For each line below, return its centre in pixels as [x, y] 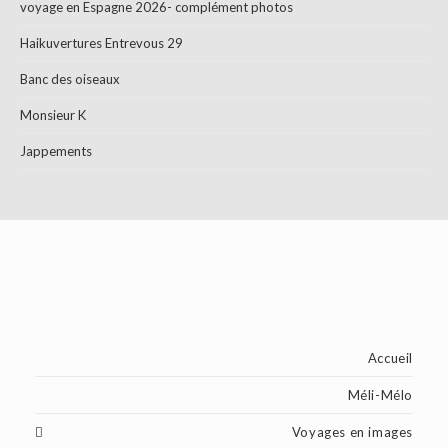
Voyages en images [352, 432]
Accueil [390, 358]
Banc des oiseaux [70, 79]
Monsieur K [53, 115]
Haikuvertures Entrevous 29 [101, 43]
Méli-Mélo [380, 395]
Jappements [56, 151]
